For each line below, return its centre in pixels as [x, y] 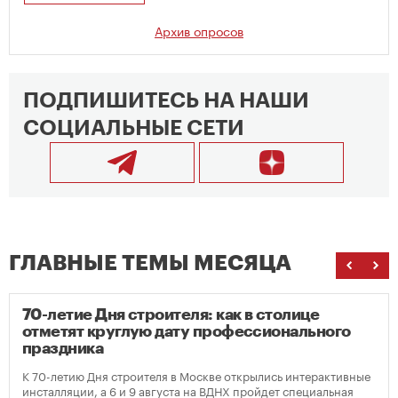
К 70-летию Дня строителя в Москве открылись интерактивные [196, 375]
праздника [63, 349]
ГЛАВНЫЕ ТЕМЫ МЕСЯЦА [150, 263]
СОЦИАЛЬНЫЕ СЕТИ [134, 128]
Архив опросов [199, 31]
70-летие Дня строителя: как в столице [171, 315]
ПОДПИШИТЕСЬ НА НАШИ [166, 101]
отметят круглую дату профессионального [187, 332]
